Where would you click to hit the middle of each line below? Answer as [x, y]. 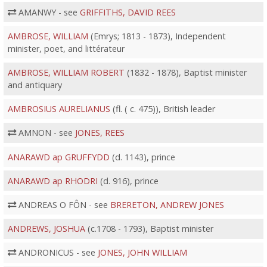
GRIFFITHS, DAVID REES [128, 12]
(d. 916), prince [128, 181]
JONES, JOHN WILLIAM [142, 253]
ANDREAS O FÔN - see [63, 204]
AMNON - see [45, 133]
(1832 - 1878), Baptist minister [185, 73]
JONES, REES [100, 133]
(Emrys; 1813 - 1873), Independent [157, 36]
